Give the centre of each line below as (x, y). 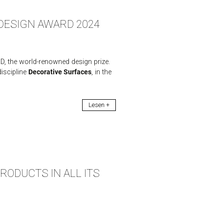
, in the (101, 72)
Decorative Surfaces (60, 72)
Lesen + (99, 105)
